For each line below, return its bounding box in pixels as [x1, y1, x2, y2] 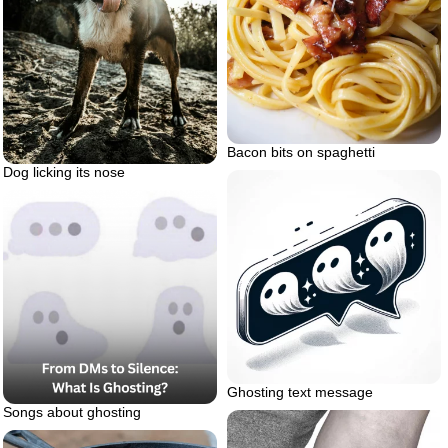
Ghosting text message [227, 384, 373, 401]
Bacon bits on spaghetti [227, 144, 375, 161]
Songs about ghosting [3, 403, 141, 420]
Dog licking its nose [3, 163, 125, 180]
